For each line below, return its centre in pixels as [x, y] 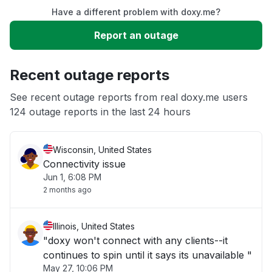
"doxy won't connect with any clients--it [135, 240]
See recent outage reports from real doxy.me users [129, 97]
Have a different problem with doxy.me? [136, 12]
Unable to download [69, 59]
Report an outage [136, 35]
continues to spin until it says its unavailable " [148, 255]
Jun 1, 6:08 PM [72, 177]
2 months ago [67, 190]
